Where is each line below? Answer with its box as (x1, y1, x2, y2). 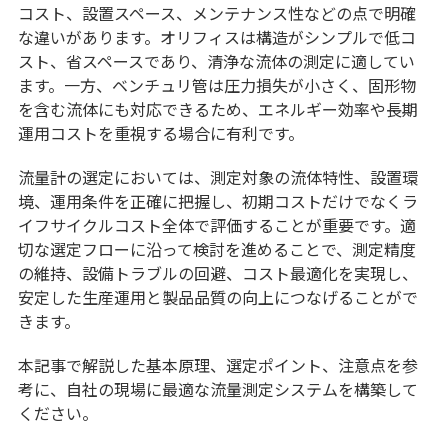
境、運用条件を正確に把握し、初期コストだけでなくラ (17, 189, 418, 214)
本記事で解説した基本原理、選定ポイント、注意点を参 (17, 353, 418, 378)
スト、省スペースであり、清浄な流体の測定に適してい (17, 49, 415, 74)
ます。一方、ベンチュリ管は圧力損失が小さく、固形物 (17, 73, 416, 98)
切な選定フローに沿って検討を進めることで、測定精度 (17, 237, 416, 262)
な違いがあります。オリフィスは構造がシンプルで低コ (17, 25, 416, 50)
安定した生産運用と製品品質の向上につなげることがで (17, 285, 418, 310)
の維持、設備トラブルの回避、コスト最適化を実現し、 (17, 261, 418, 286)
